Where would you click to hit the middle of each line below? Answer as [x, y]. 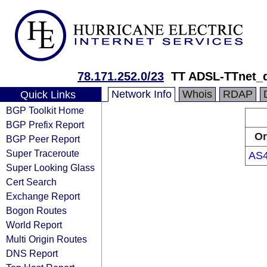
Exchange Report [43, 196]
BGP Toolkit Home [45, 110]
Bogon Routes [36, 210]
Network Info [142, 94]
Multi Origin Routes [46, 239]
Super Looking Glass [50, 167]
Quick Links [48, 95]
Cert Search [31, 182]
